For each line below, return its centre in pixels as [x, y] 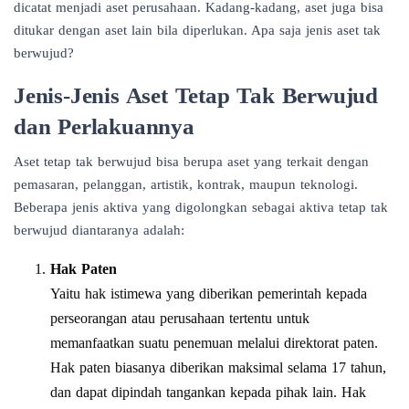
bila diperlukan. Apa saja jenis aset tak [267, 30]
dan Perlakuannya [104, 126]
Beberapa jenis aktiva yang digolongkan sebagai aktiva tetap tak [201, 207]
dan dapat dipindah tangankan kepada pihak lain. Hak [208, 392]
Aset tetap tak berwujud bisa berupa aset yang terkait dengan [191, 161]
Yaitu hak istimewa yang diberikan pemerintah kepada [209, 293]
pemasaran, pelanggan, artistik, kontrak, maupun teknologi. [186, 184]
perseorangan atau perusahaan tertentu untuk [180, 318]
